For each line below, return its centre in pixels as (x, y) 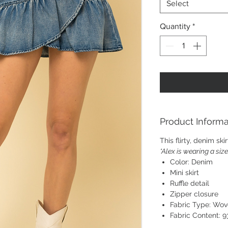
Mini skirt (184, 173)
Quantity (175, 26)
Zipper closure (194, 194)
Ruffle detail (190, 183)
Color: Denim (191, 162)
